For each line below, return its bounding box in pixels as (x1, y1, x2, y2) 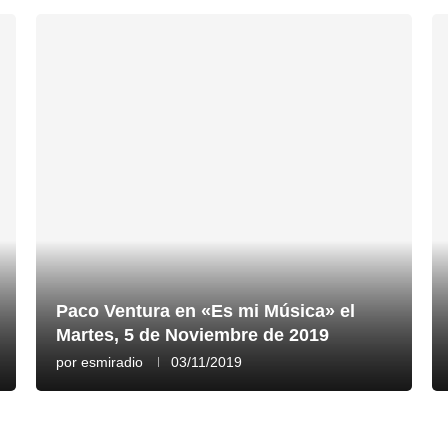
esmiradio (80, 353, 143, 370)
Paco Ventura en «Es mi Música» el (55, 300, 355, 321)
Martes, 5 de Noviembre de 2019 (55, 324, 329, 345)
